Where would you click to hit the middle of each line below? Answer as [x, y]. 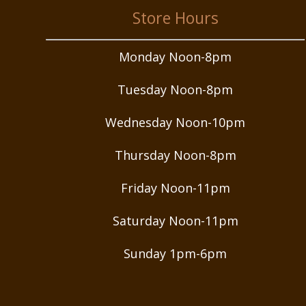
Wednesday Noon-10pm [176, 123]
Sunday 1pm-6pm [176, 254]
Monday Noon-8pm [176, 57]
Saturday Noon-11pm [175, 221]
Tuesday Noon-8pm [176, 90]
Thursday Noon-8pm [175, 155]
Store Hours [175, 18]
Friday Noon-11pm [175, 188]
